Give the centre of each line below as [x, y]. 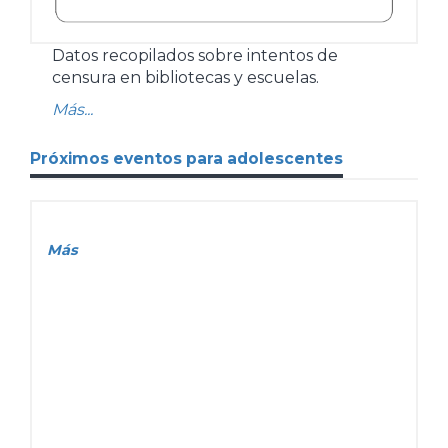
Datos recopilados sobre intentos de [195, 55]
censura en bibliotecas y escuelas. [185, 77]
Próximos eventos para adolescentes [186, 158]
